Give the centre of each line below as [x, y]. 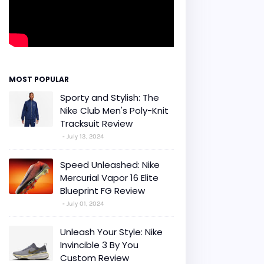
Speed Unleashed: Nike [110, 164]
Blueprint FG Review [103, 190]
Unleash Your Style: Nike [111, 232]
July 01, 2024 [85, 203]
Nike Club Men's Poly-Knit [114, 110]
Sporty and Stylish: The [110, 97]
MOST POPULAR [39, 79]
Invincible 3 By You [99, 245]
